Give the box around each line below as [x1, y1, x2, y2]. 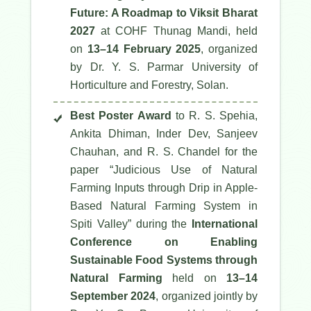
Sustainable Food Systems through [70, 254, 258, 267]
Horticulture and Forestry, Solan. [70, 79, 228, 92]
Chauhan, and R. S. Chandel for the [70, 146, 258, 158]
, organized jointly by [155, 290, 258, 303]
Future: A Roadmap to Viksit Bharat [70, 7, 258, 19]
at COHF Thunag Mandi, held [95, 25, 258, 37]
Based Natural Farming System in [70, 200, 258, 212]
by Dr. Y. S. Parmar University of [70, 61, 258, 74]
